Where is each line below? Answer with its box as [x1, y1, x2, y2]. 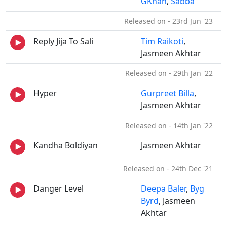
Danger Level [33, 183, 84, 194]
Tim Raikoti [141, 35, 183, 47]
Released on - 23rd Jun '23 [124, 16, 217, 26]
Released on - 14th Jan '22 [125, 121, 217, 130]
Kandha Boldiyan [33, 140, 98, 151]
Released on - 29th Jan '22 [125, 68, 217, 78]
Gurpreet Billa [141, 88, 194, 99]
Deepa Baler [141, 183, 186, 194]
